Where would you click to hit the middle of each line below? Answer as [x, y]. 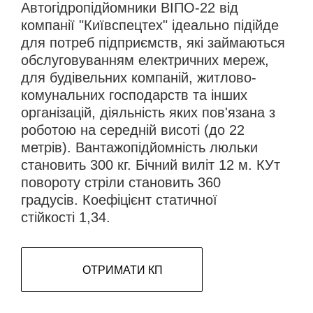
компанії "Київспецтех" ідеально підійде [150, 26]
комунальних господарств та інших [134, 95]
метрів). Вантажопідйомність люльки [139, 148]
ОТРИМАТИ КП [122, 270]
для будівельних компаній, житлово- [139, 78]
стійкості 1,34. [66, 218]
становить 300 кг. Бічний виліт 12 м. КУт [151, 165]
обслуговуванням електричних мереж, [145, 60]
